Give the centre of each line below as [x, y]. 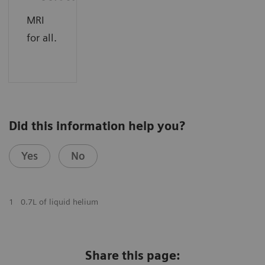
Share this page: [132, 255]
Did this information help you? [97, 126]
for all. [41, 38]
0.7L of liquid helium [59, 201]
